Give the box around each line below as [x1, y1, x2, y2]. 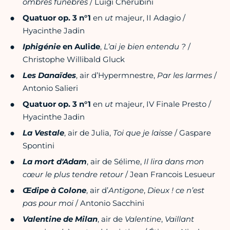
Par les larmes [157, 70, 212, 81]
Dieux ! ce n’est [147, 185, 204, 196]
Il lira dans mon [144, 157, 204, 167]
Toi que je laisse [113, 128, 172, 138]
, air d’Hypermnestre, [76, 70, 157, 81]
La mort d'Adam [23, 157, 87, 167]
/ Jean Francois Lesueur [123, 169, 215, 180]
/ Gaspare [172, 128, 211, 138]
